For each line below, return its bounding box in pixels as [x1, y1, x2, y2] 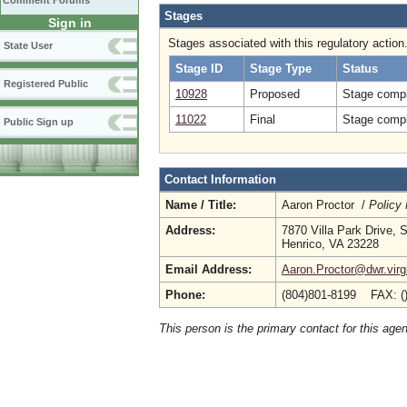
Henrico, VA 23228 [282, 237, 379, 251]
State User [4, 40, 53, 51]
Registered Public [4, 78, 88, 89]
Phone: [165, 288, 205, 302]
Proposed [250, 87, 300, 101]
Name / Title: [165, 198, 236, 212]
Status [342, 62, 378, 75]
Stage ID [175, 62, 223, 75]
